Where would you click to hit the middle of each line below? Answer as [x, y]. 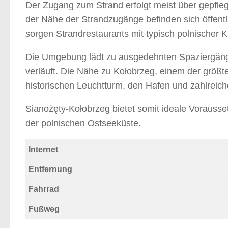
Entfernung [50, 169]
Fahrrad [44, 189]
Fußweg [44, 209]
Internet [43, 149]
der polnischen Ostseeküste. [83, 123]
